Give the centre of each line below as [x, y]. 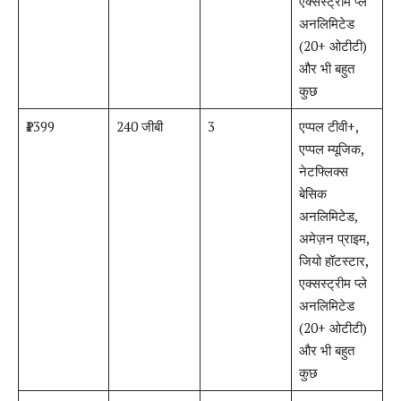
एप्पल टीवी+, [328, 127]
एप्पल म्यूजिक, [331, 149]
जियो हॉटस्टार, [333, 261]
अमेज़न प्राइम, [334, 239]
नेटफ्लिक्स [323, 171]
